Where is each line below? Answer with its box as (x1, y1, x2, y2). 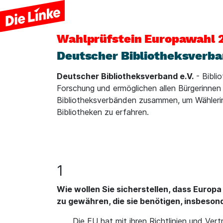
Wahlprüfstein (57, 32, 145, 46)
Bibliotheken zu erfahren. (57, 107, 149, 117)
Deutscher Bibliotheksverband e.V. (57, 71, 194, 81)
